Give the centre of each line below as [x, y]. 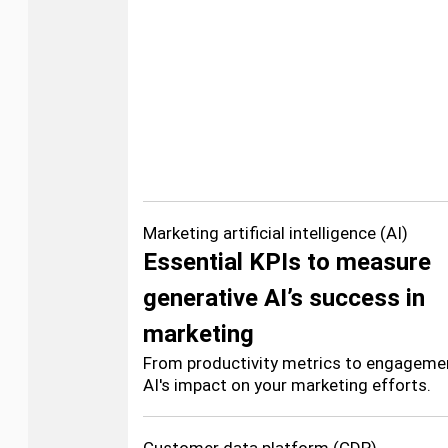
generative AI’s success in [284, 298]
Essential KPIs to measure [287, 262]
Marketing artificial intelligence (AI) [275, 233]
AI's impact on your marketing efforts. [287, 385]
